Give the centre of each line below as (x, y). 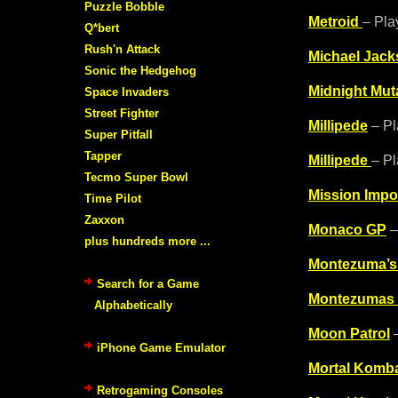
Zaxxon (104, 219)
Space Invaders (127, 92)
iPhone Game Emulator (161, 347)
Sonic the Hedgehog (140, 70)
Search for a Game (148, 283)
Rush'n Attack (122, 49)
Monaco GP (347, 230)
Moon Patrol (349, 334)
